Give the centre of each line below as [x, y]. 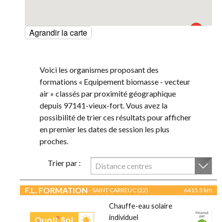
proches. [54, 141]
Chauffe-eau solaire [141, 206]
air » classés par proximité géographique [108, 94]
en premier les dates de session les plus [105, 129]
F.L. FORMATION [56, 190]
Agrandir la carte [58, 33]
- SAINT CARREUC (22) [119, 190]
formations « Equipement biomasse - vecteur [115, 82]
